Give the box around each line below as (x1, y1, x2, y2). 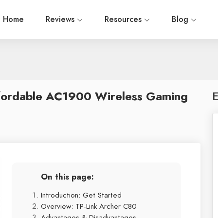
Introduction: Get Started (41, 190, 122, 200)
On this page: (41, 171, 94, 182)
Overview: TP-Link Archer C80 (41, 201, 137, 211)
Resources (105, 14, 144, 25)
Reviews (46, 14, 77, 25)
